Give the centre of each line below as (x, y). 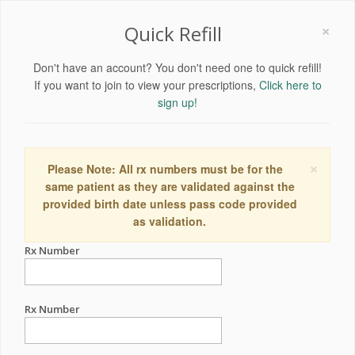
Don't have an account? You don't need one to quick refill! (177, 67)
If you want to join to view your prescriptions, (146, 85)
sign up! (177, 102)
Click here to (290, 85)
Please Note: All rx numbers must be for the (165, 169)
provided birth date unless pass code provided (170, 204)
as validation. (170, 221)
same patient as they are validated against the (170, 186)
